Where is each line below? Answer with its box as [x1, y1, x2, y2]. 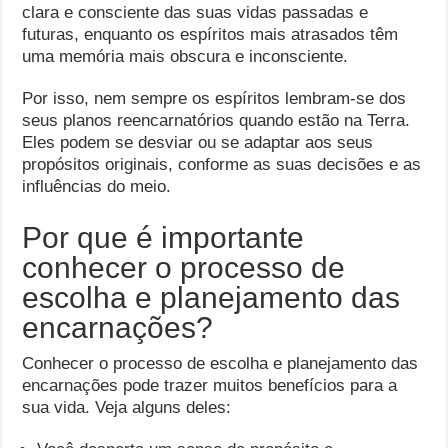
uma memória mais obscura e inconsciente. [22, 47, 349, 66]
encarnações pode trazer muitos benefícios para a [22, 376, 398, 395]
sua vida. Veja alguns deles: [22, 398, 232, 417]
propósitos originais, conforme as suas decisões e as [22, 155, 422, 174]
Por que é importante [22, 221, 305, 254]
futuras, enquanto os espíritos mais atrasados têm [22, 25, 399, 44]
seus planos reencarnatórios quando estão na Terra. [22, 111, 411, 130]
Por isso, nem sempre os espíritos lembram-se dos [22, 89, 407, 108]
